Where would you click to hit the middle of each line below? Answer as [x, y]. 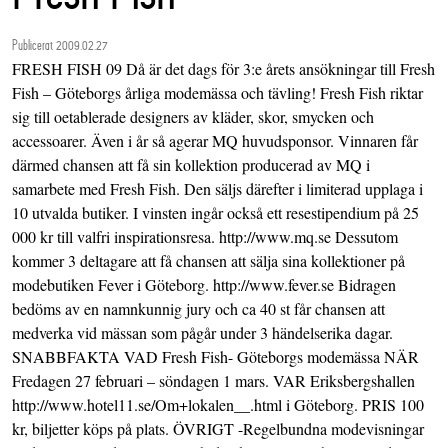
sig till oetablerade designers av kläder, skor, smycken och [193, 117]
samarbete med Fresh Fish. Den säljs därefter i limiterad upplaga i [217, 189]
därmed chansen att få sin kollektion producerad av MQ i [191, 165]
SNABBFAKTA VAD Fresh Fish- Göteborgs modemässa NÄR [215, 357]
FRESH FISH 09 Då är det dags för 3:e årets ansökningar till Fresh [223, 69]
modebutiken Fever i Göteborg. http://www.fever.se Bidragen [204, 285]
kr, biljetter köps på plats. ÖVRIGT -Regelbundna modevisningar [218, 429]
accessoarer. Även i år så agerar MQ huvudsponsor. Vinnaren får [215, 141]
